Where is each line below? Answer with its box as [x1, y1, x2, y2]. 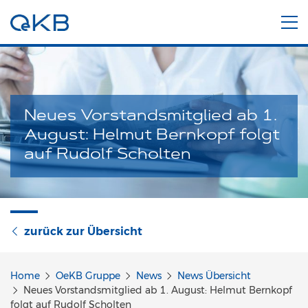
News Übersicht [177, 269, 251, 282]
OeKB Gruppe [56, 269, 120, 282]
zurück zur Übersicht [24, 225, 142, 238]
